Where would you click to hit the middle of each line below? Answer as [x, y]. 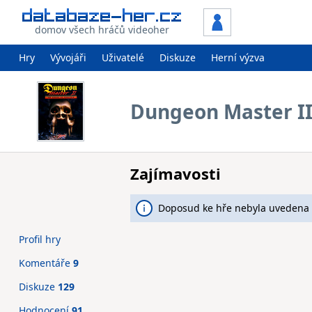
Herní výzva [238, 57]
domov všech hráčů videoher [102, 29]
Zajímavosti [175, 173]
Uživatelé [123, 57]
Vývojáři [68, 57]
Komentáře [46, 263]
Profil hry [40, 239]
